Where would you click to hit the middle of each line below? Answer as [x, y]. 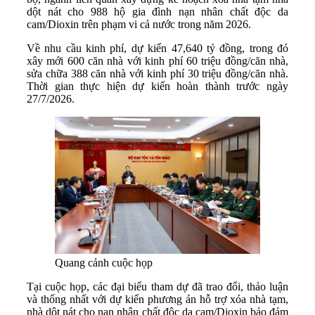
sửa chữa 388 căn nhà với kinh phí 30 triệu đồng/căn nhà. [157, 73]
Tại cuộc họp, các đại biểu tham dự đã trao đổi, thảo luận [157, 286]
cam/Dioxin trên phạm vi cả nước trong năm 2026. [139, 24]
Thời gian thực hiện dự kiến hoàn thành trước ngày [157, 86]
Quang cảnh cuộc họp [104, 262]
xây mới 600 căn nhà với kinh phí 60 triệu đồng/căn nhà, [157, 60]
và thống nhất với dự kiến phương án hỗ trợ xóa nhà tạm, [157, 299]
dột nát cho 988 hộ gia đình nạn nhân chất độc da [157, 11]
